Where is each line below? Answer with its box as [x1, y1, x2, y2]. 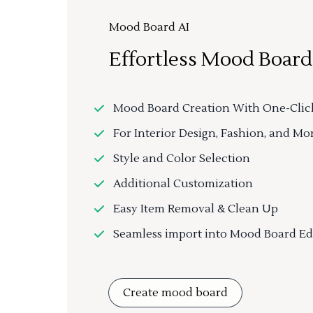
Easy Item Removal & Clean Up [113, 202, 278, 217]
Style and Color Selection [113, 152, 250, 166]
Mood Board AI [109, 20, 189, 35]
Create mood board [123, 286, 228, 300]
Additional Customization [113, 177, 253, 191]
